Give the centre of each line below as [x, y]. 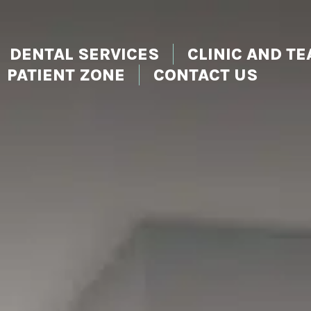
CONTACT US [206, 75]
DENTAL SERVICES [85, 54]
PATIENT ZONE [66, 75]
